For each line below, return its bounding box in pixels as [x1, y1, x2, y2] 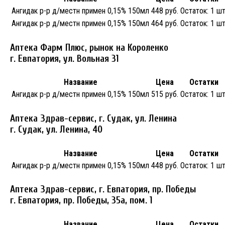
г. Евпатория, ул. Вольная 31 [10, 53, 119, 64]
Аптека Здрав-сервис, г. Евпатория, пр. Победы [10, 184, 196, 195]
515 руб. [151, 89, 178, 99]
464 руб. [151, 18, 178, 28]
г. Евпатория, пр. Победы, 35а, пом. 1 [10, 195, 153, 206]
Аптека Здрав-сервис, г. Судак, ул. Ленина [10, 113, 177, 124]
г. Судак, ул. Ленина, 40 [10, 124, 102, 135]
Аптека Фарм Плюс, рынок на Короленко [10, 42, 168, 53]
